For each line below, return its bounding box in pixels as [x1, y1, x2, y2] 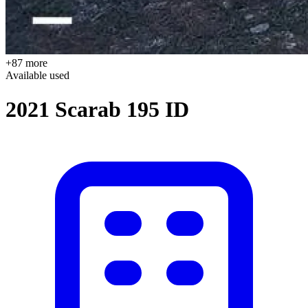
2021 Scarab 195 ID [5, 96, 189, 122]
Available [5, 69, 49, 82]
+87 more [5, 57, 47, 69]
